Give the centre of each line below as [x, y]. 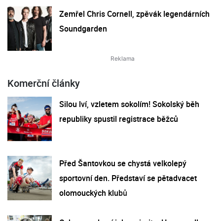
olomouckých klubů [93, 193]
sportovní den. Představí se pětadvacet [128, 178]
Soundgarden [83, 28]
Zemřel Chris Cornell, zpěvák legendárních [134, 14]
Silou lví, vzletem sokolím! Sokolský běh [129, 104]
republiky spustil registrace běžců [119, 119]
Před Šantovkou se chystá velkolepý [123, 163]
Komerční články [44, 83]
